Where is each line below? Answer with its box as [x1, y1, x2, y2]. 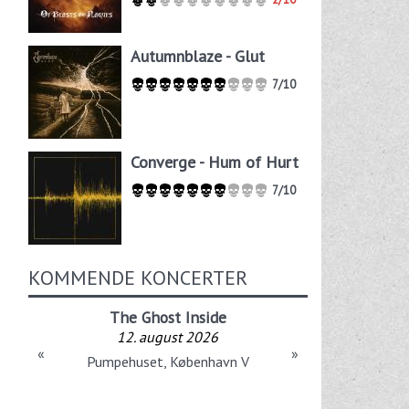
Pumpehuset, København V [86, 351, 249, 371]
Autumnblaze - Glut [130, 45, 265, 67]
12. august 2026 [117, 327, 219, 346]
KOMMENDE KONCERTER [27, 264, 247, 290]
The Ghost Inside [109, 306, 226, 328]
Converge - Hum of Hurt [130, 151, 299, 173]
